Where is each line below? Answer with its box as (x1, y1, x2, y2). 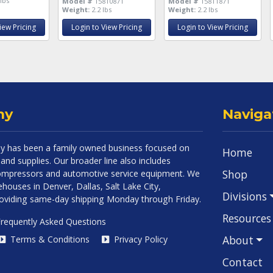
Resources (222, 210, 271, 225)
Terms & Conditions (8, 233, 90, 245)
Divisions (222, 188, 267, 204)
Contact (222, 254, 263, 269)
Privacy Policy (112, 233, 168, 245)
